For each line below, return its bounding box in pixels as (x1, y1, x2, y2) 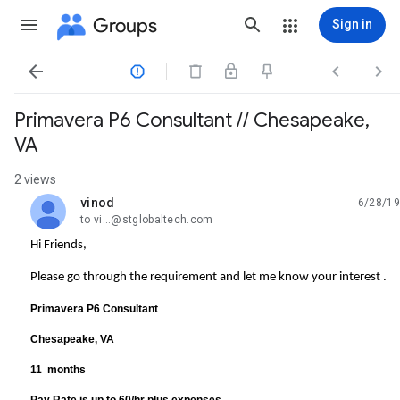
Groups (93, 12, 157, 37)
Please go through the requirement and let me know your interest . (30, 271, 387, 284)
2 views (14, 172, 56, 187)
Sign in (332, 17, 372, 31)
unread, (80, 202, 123, 217)
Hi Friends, (30, 238, 87, 252)
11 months (30, 363, 86, 376)
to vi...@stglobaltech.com (80, 213, 213, 226)
